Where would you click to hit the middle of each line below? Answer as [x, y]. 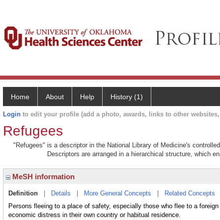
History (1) [127, 97]
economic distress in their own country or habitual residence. [95, 215]
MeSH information [42, 177]
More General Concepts [118, 193]
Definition [23, 193]
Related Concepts [190, 193]
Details [61, 193]
